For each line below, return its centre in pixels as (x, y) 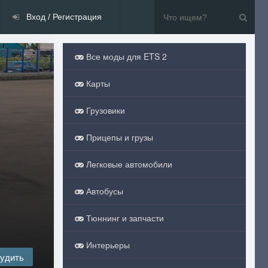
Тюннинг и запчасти (124, 218)
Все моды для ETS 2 (125, 56)
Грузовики (104, 110)
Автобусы (103, 191)
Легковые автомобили (128, 164)
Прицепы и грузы (118, 137)
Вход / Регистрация (63, 17)
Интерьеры (106, 245)
